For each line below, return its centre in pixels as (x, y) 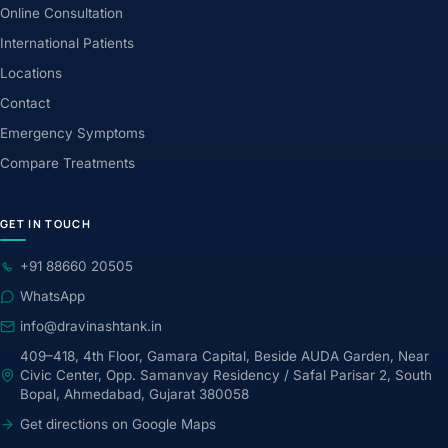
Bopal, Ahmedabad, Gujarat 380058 (134, 393)
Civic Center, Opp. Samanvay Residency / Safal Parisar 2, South (226, 374)
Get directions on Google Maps (118, 423)
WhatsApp (52, 295)
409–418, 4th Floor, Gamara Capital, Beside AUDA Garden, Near (224, 355)
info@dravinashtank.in (91, 325)
